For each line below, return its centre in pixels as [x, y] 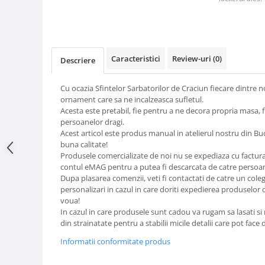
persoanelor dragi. [93, 122]
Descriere [78, 61]
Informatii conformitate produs [115, 242]
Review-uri [193, 59]
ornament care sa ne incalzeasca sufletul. [133, 100]
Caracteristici [136, 59]
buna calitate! [84, 145]
